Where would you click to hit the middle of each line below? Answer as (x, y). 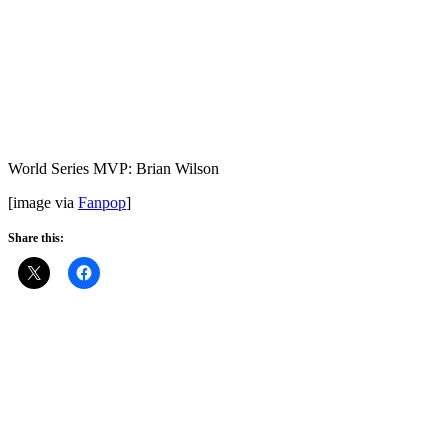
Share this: (36, 237)
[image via (43, 202)
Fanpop (102, 202)
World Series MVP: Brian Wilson (113, 168)
